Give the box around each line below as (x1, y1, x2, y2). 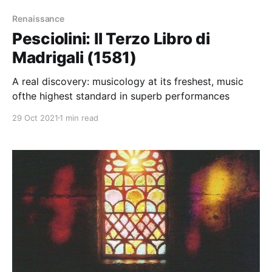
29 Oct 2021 (12, 112, 58, 123)
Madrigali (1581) (12, 47, 137, 67)
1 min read (59, 112, 98, 123)
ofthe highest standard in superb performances (12, 89, 229, 102)
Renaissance (12, 13, 65, 24)
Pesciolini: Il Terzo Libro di (12, 29, 210, 48)
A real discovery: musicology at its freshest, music (12, 75, 243, 87)
